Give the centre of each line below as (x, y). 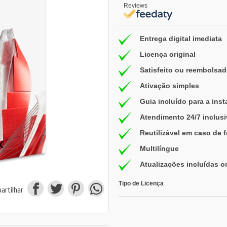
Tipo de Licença (141, 183)
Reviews (136, 5)
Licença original (168, 54)
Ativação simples (169, 86)
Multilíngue (159, 149)
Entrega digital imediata (181, 39)
